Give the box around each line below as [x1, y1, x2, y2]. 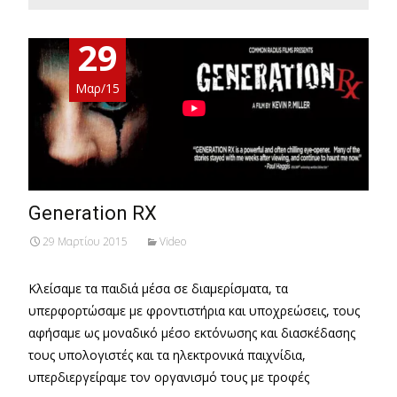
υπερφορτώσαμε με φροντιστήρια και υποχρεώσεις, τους [28, 302, 360, 319]
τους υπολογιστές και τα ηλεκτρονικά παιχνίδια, [28, 346, 306, 363]
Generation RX [28, 202, 157, 224]
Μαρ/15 [75, 80, 121, 97]
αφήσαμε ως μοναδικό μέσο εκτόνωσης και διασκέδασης [28, 324, 355, 341]
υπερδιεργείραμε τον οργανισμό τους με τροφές [28, 369, 309, 385]
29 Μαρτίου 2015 [43, 234, 128, 249]
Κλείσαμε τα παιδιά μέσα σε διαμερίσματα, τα [28, 280, 288, 297]
